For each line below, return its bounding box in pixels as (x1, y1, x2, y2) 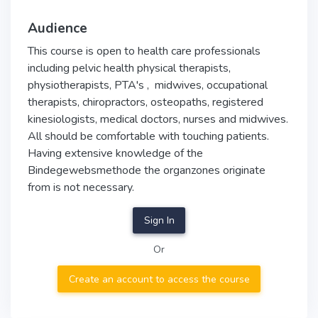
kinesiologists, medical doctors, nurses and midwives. (28, 111, 288, 127)
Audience (28, 19, 87, 38)
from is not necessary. (28, 180, 134, 195)
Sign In (143, 214, 175, 228)
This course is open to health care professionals (28, 43, 261, 59)
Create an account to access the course (68, 272, 250, 286)
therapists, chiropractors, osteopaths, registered (28, 94, 263, 110)
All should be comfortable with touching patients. (28, 128, 269, 144)
